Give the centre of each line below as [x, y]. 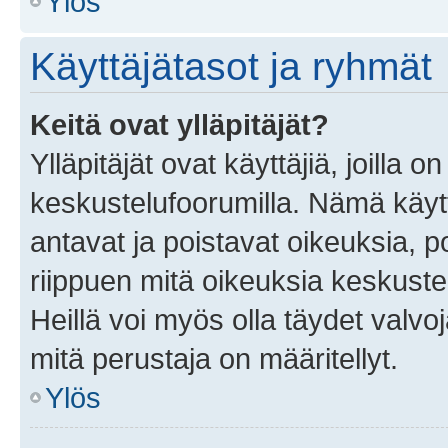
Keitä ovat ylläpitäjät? [179, 124]
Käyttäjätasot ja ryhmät [231, 66]
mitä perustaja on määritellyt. [214, 358]
